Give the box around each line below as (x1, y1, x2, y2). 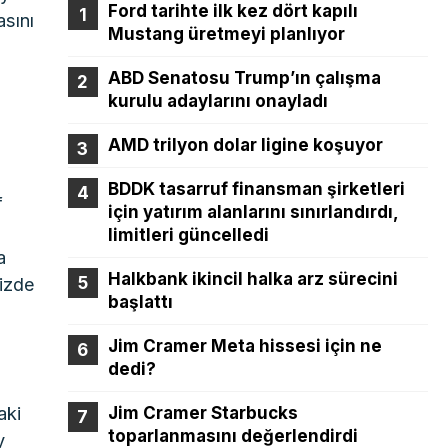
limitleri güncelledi (107, 224, 269, 245)
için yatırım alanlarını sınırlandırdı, (107, 201, 398, 222)
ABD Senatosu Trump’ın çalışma (107, 67, 381, 88)
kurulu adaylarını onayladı (107, 90, 328, 111)
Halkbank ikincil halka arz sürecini (107, 268, 398, 289)
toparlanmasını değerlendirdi (107, 425, 358, 446)
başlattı (107, 291, 173, 312)
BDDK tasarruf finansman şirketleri (107, 178, 405, 199)
